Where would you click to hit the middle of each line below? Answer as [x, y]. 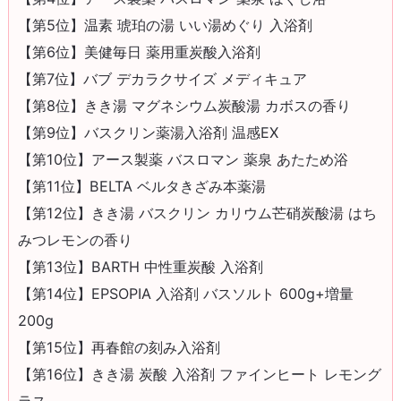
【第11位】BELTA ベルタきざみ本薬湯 [141, 186]
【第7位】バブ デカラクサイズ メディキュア [162, 78]
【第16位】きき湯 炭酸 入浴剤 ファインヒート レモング [199, 374]
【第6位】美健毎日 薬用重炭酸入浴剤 [139, 51]
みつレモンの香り [75, 239]
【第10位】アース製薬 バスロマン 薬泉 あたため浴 [183, 159]
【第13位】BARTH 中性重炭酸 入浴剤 [140, 266]
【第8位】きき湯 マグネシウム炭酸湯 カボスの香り [184, 105]
